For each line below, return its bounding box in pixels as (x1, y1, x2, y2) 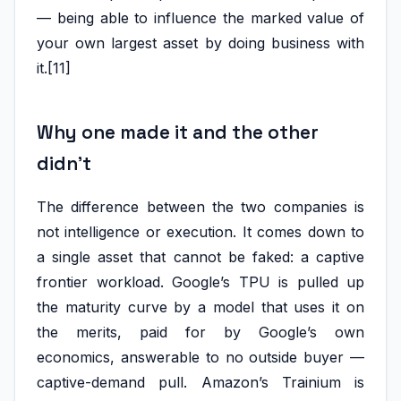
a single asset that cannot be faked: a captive (37, 248, 364, 267)
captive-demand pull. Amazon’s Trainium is (37, 373, 364, 392)
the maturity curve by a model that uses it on (37, 298, 364, 317)
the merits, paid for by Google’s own (37, 323, 364, 342)
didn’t (37, 152, 91, 176)
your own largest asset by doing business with (37, 33, 364, 52)
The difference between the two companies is (37, 198, 364, 217)
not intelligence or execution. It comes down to (37, 223, 364, 242)
